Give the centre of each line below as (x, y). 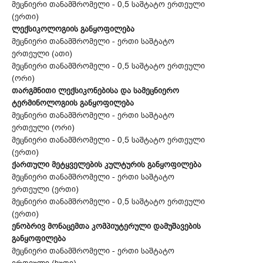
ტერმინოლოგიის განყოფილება (73, 103)
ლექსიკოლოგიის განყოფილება (73, 29)
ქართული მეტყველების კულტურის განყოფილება (107, 165)
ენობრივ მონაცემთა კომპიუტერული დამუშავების (106, 227)
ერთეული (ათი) (42, 54)
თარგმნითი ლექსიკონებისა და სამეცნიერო (95, 91)
